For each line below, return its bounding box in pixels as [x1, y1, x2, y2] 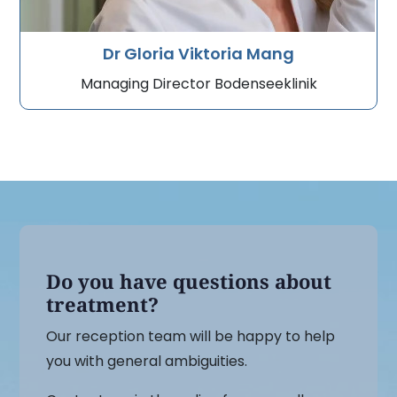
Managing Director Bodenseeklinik [80, 73, 317, 94]
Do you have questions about [46, 267, 332, 294]
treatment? [46, 290, 160, 317]
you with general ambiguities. [46, 350, 248, 371]
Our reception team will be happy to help [46, 325, 336, 346]
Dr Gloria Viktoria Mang [103, 42, 294, 65]
